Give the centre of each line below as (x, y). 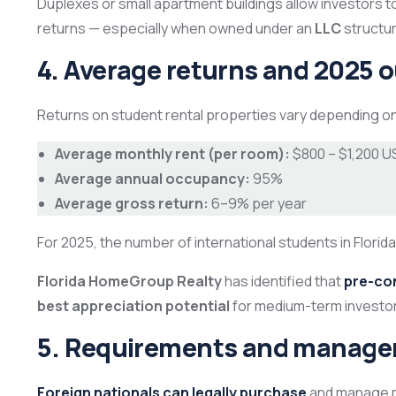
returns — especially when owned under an (176, 29)
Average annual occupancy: (152, 179)
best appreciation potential (133, 306)
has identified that (283, 282)
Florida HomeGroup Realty (129, 282)
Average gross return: (132, 204)
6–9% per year (258, 204)
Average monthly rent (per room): (172, 154)
